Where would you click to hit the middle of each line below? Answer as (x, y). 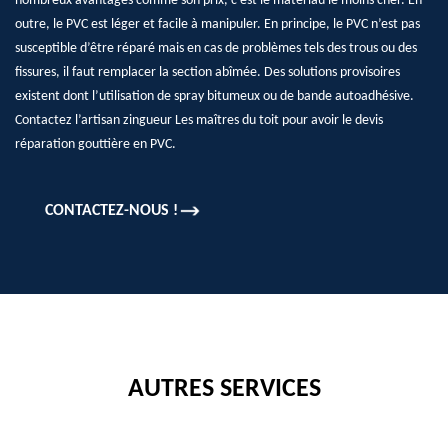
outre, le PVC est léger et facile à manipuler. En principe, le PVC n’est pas (217, 24)
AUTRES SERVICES (224, 389)
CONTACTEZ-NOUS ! (111, 211)
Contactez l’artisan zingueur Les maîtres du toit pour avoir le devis (199, 120)
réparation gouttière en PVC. (95, 144)
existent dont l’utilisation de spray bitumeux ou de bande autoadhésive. (214, 96)
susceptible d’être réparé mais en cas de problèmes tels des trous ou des (216, 48)
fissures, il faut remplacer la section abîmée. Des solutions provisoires (207, 72)
